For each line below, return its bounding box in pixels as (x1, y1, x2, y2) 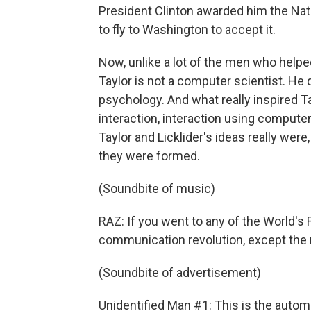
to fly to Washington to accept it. (99, 22, 276, 37)
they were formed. (99, 149, 200, 163)
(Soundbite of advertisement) (99, 265, 261, 280)
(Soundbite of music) (99, 181, 215, 196)
